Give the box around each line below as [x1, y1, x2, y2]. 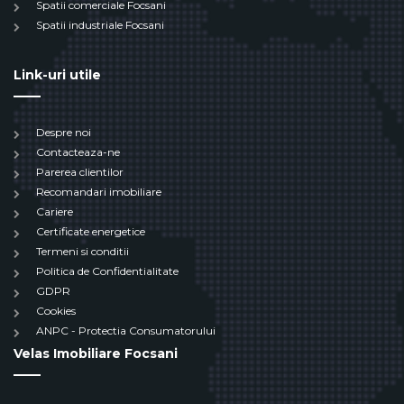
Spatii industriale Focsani [36, 18, 164, 32]
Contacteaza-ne [36, 145, 120, 160]
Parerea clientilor [36, 165, 124, 179]
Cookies [36, 304, 76, 318]
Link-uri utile [14, 67, 101, 84]
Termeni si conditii [36, 244, 129, 259]
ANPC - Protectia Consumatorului [36, 324, 216, 338]
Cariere [36, 205, 73, 219]
